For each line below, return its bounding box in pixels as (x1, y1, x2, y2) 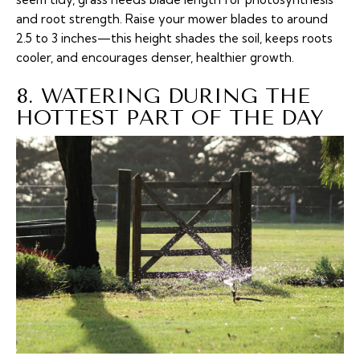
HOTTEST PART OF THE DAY (16, 104, 324, 130)
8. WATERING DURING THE (16, 83, 310, 108)
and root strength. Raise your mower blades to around (16, 10, 328, 27)
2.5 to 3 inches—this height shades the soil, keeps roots (16, 30, 333, 46)
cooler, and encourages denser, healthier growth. (16, 49, 294, 65)
